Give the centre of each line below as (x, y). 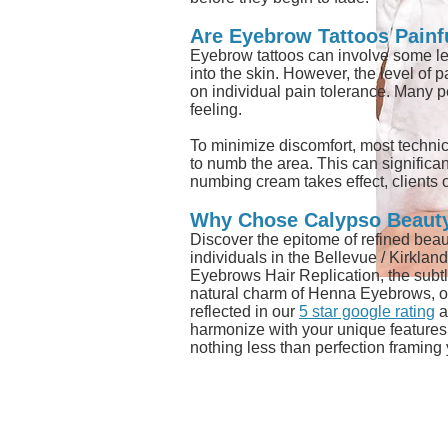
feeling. (216, 109)
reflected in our (244, 311)
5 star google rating (367, 311)
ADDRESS (382, 416)
